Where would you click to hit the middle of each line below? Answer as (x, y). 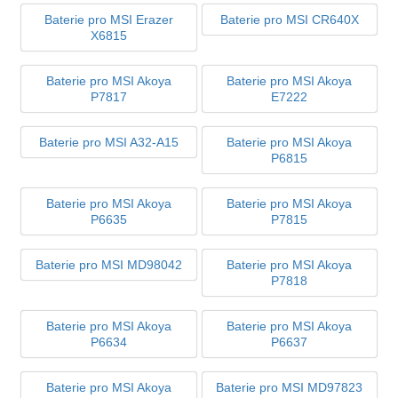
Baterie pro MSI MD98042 (108, 264)
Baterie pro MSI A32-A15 (108, 142)
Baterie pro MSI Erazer (108, 19)
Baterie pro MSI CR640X (289, 19)
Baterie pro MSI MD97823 (290, 387)
